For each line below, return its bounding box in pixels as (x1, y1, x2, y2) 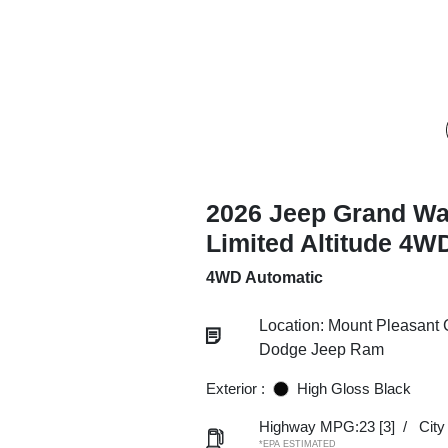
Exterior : (205, 380, 265, 397)
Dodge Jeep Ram (258, 341, 384, 358)
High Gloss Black (296, 380, 411, 397)
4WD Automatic (205, 269, 323, 286)
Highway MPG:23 (258, 418, 375, 435)
